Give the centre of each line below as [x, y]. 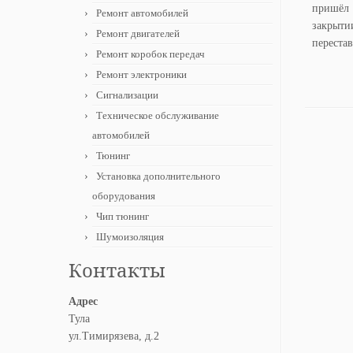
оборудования [124, 196]
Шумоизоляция [130, 237]
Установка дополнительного [158, 176]
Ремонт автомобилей [142, 13]
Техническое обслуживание [158, 115]
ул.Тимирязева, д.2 [114, 336]
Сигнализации [127, 95]
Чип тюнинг [123, 216]
